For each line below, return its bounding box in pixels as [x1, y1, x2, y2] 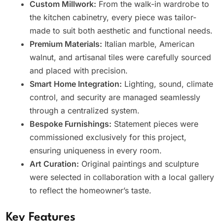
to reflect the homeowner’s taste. [30, 185, 151, 195]
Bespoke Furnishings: [30, 118, 111, 129]
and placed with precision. [30, 65, 128, 75]
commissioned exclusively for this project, [30, 132, 186, 142]
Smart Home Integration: [30, 78, 122, 89]
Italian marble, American [102, 38, 194, 49]
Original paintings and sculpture [79, 158, 199, 169]
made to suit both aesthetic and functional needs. [30, 25, 213, 36]
